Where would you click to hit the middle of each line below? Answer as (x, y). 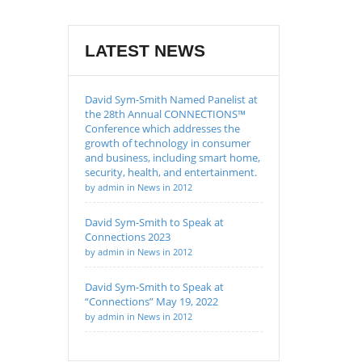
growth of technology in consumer (167, 143)
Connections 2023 (127, 237)
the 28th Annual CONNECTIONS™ (165, 114)
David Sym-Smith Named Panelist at (171, 99)
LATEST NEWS (145, 51)
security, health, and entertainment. (170, 172)
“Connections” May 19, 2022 (151, 301)
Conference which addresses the (162, 128)
